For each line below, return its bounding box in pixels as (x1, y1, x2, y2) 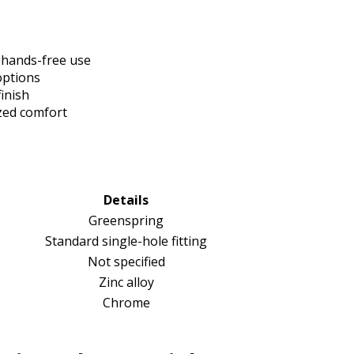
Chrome (102, 294, 150, 312)
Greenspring (88, 212, 164, 230)
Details (104, 191, 149, 209)
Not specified (87, 253, 165, 271)
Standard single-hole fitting (45, 232, 207, 250)
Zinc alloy (98, 273, 154, 292)
